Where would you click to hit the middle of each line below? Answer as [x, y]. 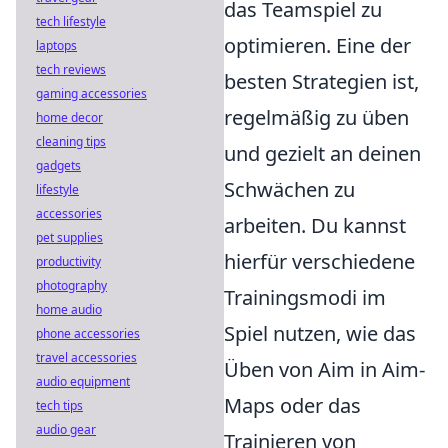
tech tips [59, 405]
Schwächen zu [289, 190]
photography [71, 285]
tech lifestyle [71, 21]
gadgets [58, 165]
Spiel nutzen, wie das [320, 334]
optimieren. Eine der [317, 46]
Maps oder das [292, 406]
